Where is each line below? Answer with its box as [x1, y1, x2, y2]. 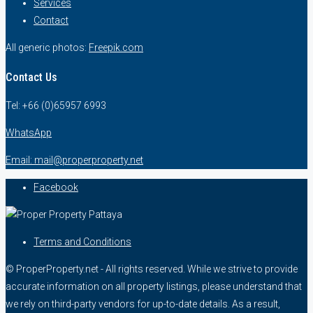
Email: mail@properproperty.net [6, 154, 143, 166]
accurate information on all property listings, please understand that [6, 281, 302, 293]
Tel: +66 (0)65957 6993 [6, 100, 106, 112]
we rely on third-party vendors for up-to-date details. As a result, [6, 298, 280, 310]
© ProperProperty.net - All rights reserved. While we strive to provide [6, 263, 298, 275]
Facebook [34, 182, 78, 194]
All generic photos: [6, 42, 89, 54]
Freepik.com [89, 42, 143, 54]
